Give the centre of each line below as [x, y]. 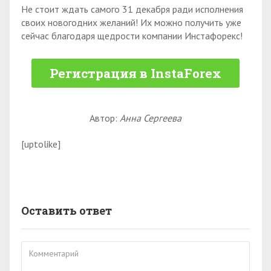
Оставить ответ [67, 211]
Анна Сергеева [151, 118]
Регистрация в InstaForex [135, 73]
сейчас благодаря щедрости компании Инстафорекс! [132, 36]
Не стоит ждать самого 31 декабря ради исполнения [132, 9]
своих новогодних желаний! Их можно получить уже [131, 23]
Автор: [105, 118]
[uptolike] [41, 144]
